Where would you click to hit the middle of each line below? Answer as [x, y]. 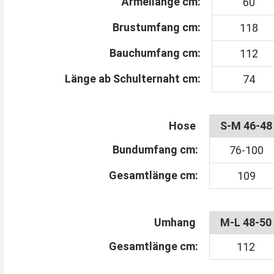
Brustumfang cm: [156, 27]
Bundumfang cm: [155, 149]
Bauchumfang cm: [155, 53]
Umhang [176, 222]
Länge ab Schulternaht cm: [132, 78]
